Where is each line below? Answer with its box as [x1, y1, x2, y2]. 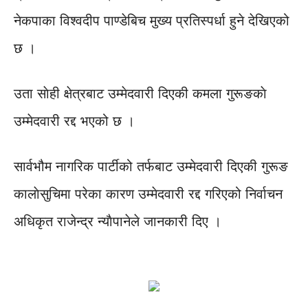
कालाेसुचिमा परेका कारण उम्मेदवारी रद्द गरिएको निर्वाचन [14, 186, 283, 202]
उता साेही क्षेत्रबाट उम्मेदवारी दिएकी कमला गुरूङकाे [14, 86, 267, 102]
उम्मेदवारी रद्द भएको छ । [14, 113, 135, 129]
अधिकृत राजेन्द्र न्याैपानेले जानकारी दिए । [14, 214, 221, 230]
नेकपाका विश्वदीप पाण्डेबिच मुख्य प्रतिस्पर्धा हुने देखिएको [14, 13, 289, 29]
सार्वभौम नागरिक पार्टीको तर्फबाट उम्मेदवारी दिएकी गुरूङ [14, 159, 288, 175]
